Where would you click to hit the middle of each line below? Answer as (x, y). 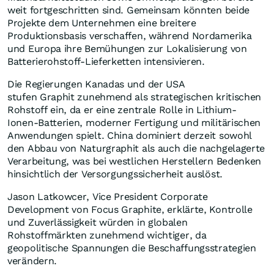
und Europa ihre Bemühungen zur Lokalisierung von (127, 49)
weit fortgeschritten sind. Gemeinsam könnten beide (129, 10)
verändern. (34, 261)
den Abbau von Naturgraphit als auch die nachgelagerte (136, 149)
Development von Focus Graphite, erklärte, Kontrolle (130, 210)
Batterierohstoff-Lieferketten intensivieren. (108, 62)
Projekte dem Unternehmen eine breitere (102, 23)
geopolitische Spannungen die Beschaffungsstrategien (132, 248)
